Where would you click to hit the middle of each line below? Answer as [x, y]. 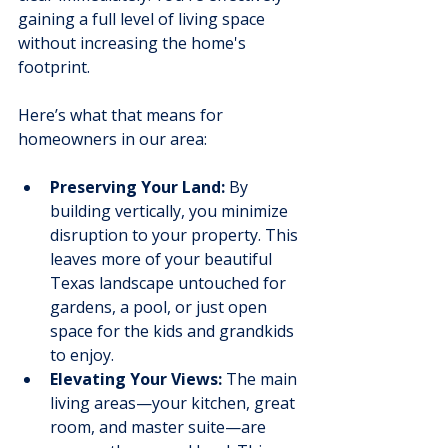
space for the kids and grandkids [174, 331]
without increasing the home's [134, 43]
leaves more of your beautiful [163, 259]
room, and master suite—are [160, 427]
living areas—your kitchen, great [174, 403]
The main [261, 379]
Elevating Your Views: [136, 379]
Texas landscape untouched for [170, 283]
